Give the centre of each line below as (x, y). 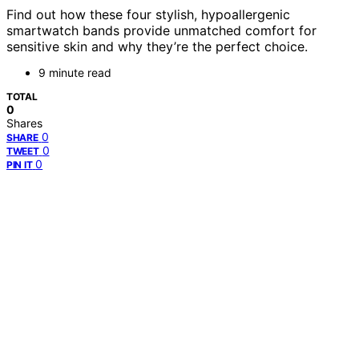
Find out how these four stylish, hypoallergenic (148, 15)
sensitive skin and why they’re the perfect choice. (157, 47)
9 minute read (75, 73)
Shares (24, 123)
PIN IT (20, 165)
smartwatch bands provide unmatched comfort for (161, 31)
